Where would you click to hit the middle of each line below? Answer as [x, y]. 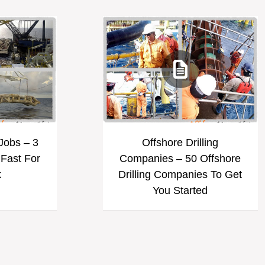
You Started [180, 190]
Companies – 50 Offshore [180, 159]
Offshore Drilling [180, 143]
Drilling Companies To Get [180, 174]
